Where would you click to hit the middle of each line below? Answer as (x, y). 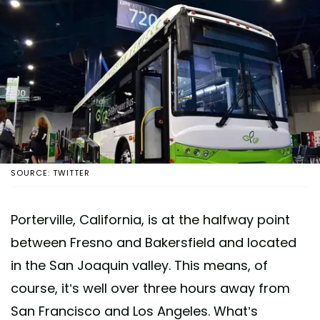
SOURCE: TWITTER (50, 172)
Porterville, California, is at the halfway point (150, 219)
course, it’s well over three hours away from (150, 288)
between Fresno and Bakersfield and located (154, 242)
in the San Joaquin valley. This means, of (139, 265)
